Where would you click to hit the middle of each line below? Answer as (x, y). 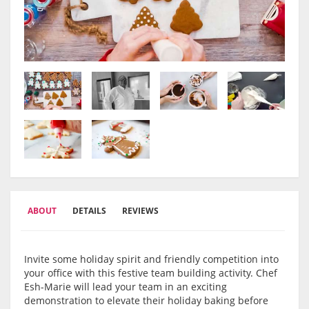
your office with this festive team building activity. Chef (151, 273)
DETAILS (89, 211)
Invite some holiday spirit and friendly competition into (151, 259)
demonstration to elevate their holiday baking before (146, 301)
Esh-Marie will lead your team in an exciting (126, 287)
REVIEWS (140, 211)
